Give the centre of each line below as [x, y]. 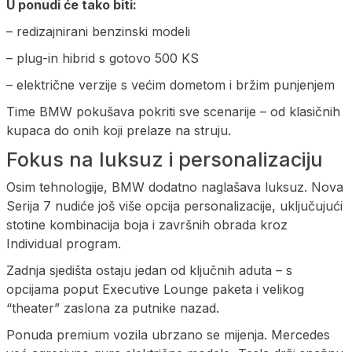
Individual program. [64, 243]
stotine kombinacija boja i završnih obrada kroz [147, 224]
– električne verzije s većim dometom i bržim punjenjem [170, 84]
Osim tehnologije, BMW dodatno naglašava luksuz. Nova [175, 187]
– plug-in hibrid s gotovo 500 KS [103, 58]
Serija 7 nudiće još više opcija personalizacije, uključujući [174, 205]
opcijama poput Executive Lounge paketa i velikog [155, 289]
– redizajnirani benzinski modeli [98, 31]
